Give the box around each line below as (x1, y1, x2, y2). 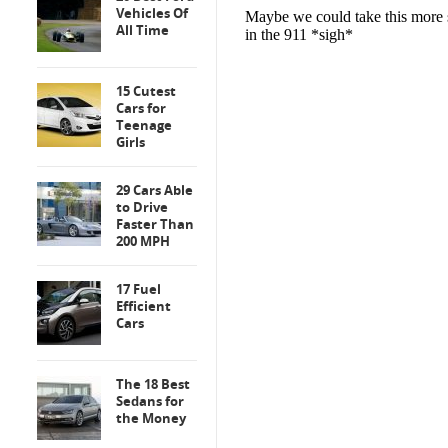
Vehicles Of (116, 4, 188, 22)
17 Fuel (116, 280, 161, 298)
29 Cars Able (116, 181, 193, 199)
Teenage (116, 116, 172, 134)
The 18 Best (116, 375, 190, 393)
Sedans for (116, 392, 184, 410)
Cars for (116, 99, 166, 117)
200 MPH (116, 232, 170, 250)
